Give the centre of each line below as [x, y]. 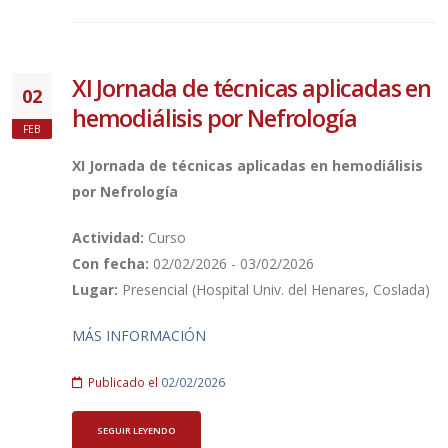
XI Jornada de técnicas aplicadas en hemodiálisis [247, 165]
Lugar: [97, 289]
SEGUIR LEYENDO [136, 431]
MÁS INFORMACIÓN [139, 335]
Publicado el [123, 381]
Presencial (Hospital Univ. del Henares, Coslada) [276, 289]
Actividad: [110, 237]
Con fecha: [112, 263]
